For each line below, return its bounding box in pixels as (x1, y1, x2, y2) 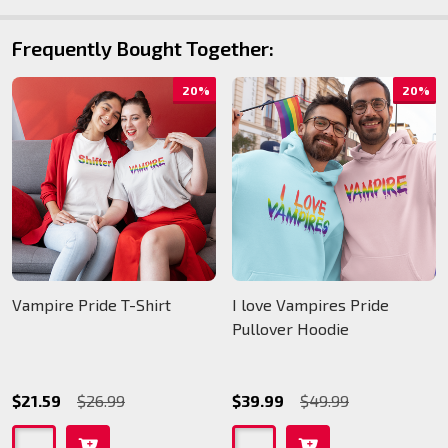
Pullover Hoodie (232, 319, 349, 339)
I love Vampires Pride (232, 295, 389, 315)
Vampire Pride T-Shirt (12, 295, 171, 315)
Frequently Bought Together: (12, 36, 274, 61)
